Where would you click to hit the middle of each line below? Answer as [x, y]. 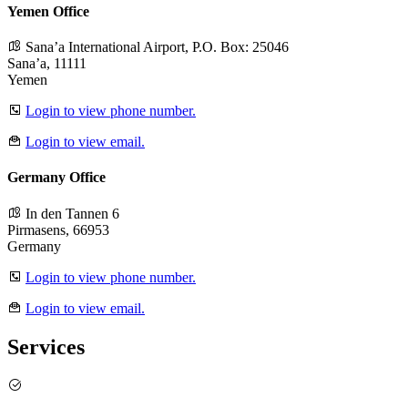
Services [46, 347]
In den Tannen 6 [71, 213]
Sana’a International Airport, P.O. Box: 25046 [155, 47]
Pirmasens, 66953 [58, 229]
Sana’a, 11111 [47, 64]
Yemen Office [48, 11]
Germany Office [56, 178]
